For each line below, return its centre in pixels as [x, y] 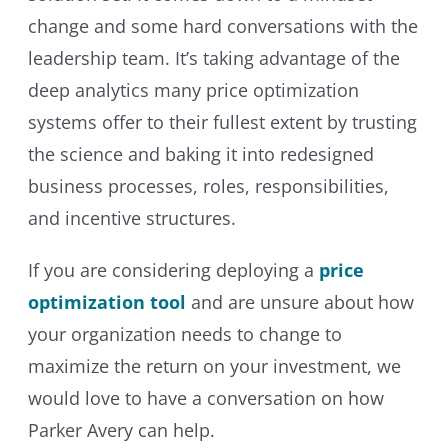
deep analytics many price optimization [193, 89]
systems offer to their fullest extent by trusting [222, 121]
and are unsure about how [299, 301]
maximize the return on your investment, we [214, 365]
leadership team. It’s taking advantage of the [213, 57]
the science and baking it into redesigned [200, 153]
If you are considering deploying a [173, 269]
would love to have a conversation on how [205, 397]
